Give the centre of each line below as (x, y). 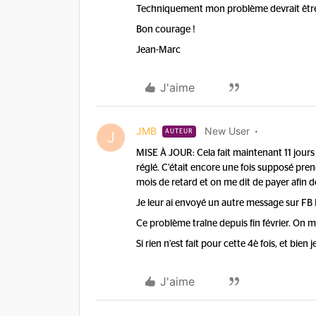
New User (227, 131)
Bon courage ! (166, 30)
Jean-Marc (158, 50)
